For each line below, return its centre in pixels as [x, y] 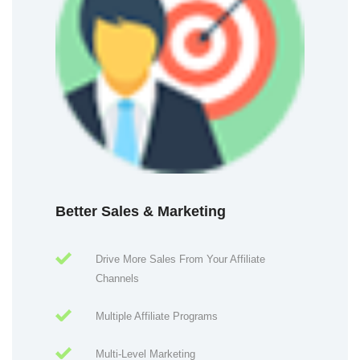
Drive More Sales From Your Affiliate [180, 260]
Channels [117, 279]
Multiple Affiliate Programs [157, 317]
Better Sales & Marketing [141, 212]
